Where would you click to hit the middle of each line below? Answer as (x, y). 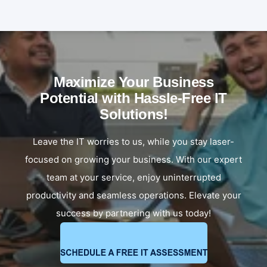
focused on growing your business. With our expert (133, 160)
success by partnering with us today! (133, 213)
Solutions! (133, 114)
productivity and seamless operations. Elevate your (133, 195)
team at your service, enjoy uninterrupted (133, 178)
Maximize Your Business (133, 82)
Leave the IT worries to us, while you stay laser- (133, 142)
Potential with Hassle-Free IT (133, 98)
